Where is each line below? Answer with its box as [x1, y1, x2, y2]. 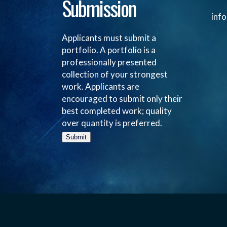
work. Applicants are [62, 81, 139, 92]
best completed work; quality [62, 105, 172, 116]
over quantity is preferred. [62, 118, 162, 128]
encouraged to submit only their [62, 93, 182, 104]
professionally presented [62, 57, 157, 67]
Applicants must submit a [62, 32, 156, 43]
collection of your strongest [62, 69, 168, 80]
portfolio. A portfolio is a [62, 45, 156, 55]
